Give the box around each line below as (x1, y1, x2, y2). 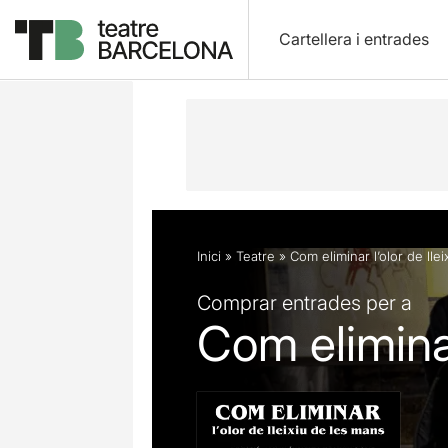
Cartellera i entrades (278, 29, 429, 49)
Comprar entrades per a (197, 290, 412, 315)
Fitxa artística (263, 42, 362, 62)
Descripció (161, 42, 241, 62)
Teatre (236, 248, 275, 264)
